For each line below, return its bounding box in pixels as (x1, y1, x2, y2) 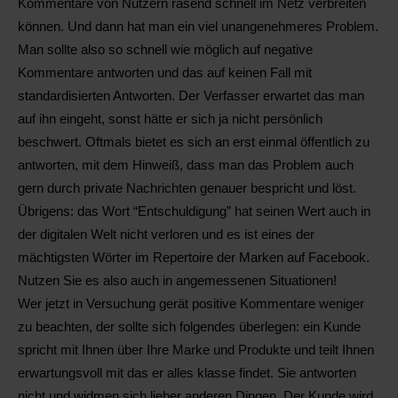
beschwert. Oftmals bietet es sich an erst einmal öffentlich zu (18, 135, 370, 150)
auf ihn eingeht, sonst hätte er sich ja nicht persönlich (18, 112, 322, 127)
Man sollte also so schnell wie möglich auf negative (18, 43, 313, 58)
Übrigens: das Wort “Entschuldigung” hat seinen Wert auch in (18, 204, 370, 219)
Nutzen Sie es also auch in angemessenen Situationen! (18, 274, 337, 289)
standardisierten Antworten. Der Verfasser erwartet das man (18, 89, 364, 104)
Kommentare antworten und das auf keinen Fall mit (18, 66, 312, 81)
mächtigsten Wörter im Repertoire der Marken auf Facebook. (18, 251, 370, 266)
